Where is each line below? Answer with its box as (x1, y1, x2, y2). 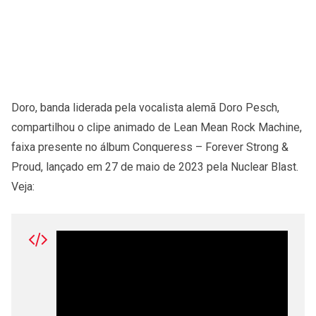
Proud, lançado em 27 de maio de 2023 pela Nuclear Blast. (11, 159, 298, 174)
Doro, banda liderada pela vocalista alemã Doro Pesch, (11, 100, 279, 114)
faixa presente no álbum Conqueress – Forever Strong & (11, 140, 288, 154)
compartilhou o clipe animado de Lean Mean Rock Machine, (11, 120, 302, 134)
